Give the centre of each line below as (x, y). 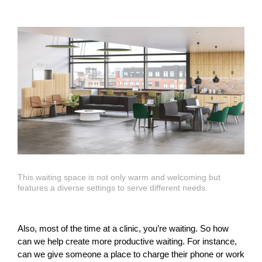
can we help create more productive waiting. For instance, (127, 242)
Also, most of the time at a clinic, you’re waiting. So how (123, 229)
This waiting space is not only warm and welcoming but (119, 177)
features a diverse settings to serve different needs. (113, 188)
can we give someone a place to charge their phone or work (131, 254)
